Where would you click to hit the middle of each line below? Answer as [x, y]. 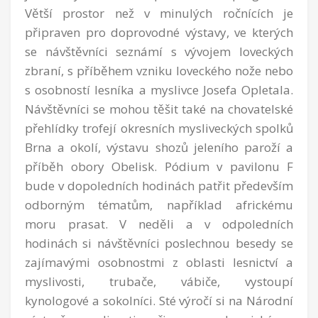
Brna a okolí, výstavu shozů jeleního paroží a [159, 147]
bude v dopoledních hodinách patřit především [159, 185]
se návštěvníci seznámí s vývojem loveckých [159, 51]
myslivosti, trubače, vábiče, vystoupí [159, 281]
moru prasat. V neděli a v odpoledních [159, 224]
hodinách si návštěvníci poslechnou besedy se [159, 243]
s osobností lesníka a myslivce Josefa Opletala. [159, 89]
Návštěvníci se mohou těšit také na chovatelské [159, 109]
